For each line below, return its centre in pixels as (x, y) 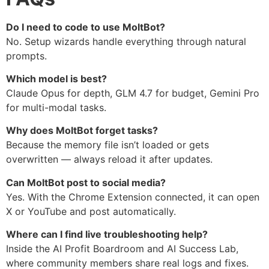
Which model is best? (56, 79)
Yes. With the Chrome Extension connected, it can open (133, 197)
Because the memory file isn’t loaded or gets (107, 145)
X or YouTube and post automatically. (91, 211)
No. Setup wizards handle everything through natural (126, 41)
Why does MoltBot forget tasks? (82, 131)
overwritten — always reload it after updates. (109, 159)
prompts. (26, 56)
